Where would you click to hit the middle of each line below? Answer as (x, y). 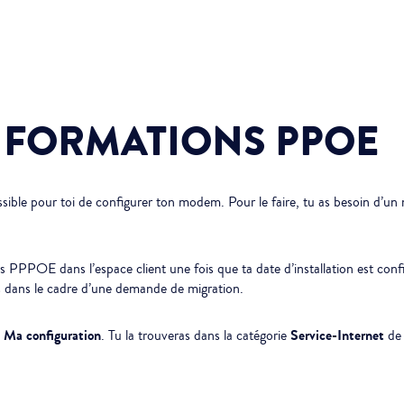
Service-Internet (337, 335)
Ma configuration (52, 335)
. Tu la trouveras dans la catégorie (196, 335)
